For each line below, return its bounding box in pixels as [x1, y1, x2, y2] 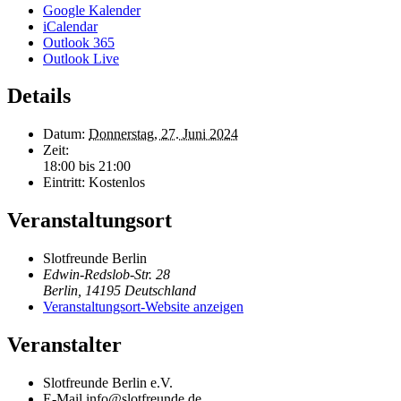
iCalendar [43, 18, 98, 34]
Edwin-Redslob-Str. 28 [43, 267, 170, 283]
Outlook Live [43, 50, 119, 66]
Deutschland [124, 283, 196, 299]
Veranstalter [7, 333, 122, 357]
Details [7, 84, 71, 108]
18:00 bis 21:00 [43, 158, 131, 175]
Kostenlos [89, 175, 145, 191]
